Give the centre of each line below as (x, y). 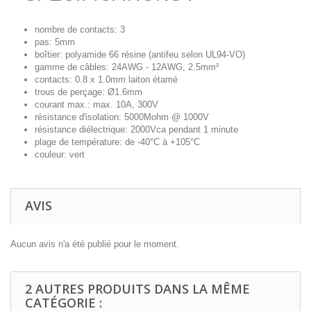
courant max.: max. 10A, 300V (96, 104)
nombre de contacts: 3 (80, 30)
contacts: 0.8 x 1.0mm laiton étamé (106, 79)
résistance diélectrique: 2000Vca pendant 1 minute (136, 129)
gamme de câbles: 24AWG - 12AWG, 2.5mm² (127, 67)
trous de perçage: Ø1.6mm (89, 92)
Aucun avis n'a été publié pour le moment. (95, 244)
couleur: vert (60, 154)
